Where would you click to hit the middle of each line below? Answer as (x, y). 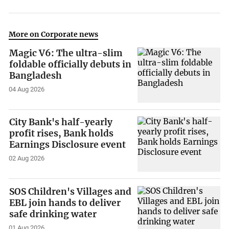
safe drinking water (53, 214)
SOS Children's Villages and (71, 192)
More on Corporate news (54, 34)
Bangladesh (36, 75)
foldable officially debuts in (71, 64)
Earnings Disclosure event (68, 145)
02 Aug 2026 (27, 158)
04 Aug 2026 (27, 89)
